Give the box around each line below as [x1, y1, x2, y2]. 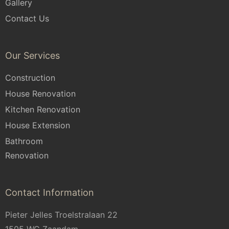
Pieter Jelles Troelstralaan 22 [5, 210, 118, 220]
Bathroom [5, 136, 43, 147]
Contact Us [5, 13, 49, 24]
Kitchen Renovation [5, 104, 80, 115]
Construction [5, 73, 55, 83]
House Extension [5, 120, 70, 131]
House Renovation [5, 88, 76, 99]
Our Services [5, 50, 60, 61]
